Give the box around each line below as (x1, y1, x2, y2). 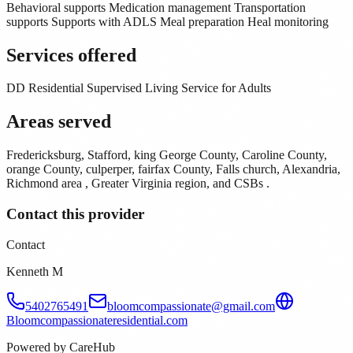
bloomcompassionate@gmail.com (107, 299, 275, 313)
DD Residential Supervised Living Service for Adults (6, 81, 271, 95)
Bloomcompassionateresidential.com (6, 313, 188, 327)
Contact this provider (6, 205, 144, 222)
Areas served (6, 111, 111, 132)
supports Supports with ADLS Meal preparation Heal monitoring (6, 14, 329, 28)
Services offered (6, 44, 136, 65)
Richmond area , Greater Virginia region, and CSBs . (6, 176, 269, 191)
